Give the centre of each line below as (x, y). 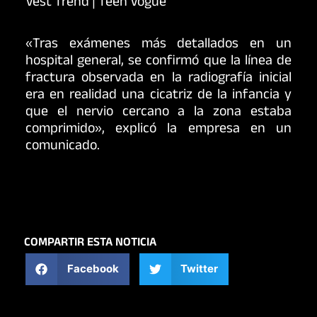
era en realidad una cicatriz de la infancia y (158, 96)
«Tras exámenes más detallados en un (158, 45)
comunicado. (63, 147)
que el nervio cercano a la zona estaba (158, 113)
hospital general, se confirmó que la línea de (158, 62)
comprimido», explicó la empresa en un (158, 130)
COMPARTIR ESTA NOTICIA (90, 243)
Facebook (93, 269)
